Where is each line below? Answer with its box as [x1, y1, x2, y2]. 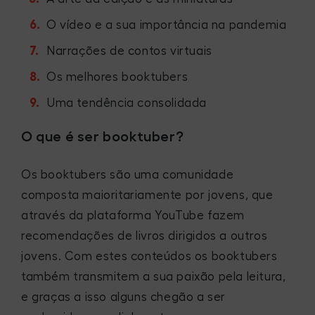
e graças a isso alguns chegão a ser [21, 290, 226, 303]
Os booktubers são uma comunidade [21, 168, 234, 181]
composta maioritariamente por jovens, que [21, 188, 274, 201]
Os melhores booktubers [46, 70, 188, 83]
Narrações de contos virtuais [46, 44, 212, 57]
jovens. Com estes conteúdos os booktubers [21, 250, 278, 262]
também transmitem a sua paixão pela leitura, [21, 270, 286, 283]
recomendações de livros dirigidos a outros [21, 229, 268, 242]
